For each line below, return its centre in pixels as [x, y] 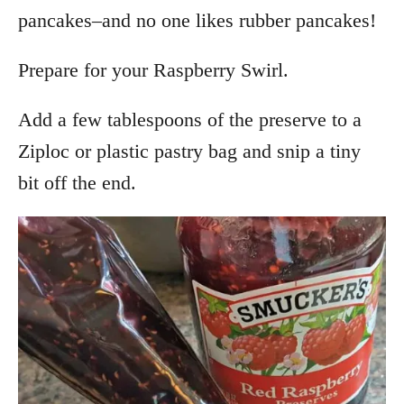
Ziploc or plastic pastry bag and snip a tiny [189, 151]
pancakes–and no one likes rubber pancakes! [197, 20]
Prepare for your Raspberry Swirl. [153, 69]
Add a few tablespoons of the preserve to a [190, 119]
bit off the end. [77, 182]
